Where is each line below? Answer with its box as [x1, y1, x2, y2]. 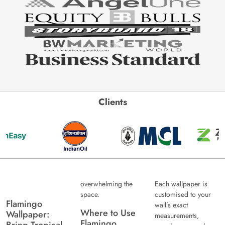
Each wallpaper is [155, 179, 207, 189]
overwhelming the [80, 179, 133, 189]
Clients [98, 95, 127, 108]
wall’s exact [155, 200, 188, 210]
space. [80, 189, 99, 200]
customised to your [155, 189, 211, 200]
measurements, [155, 210, 199, 221]
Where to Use [80, 206, 136, 220]
